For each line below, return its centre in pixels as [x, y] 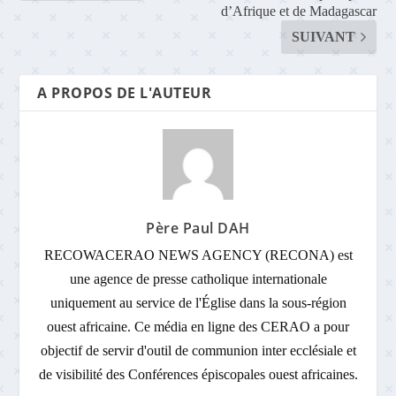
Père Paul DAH [198, 228]
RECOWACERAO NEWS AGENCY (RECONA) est [198, 255]
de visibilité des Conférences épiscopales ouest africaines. [198, 374]
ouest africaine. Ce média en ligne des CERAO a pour [198, 326]
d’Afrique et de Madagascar [298, 11]
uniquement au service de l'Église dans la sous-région [198, 302]
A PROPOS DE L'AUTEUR [125, 92]
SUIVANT [323, 36]
